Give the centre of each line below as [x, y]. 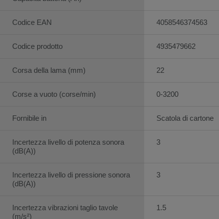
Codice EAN [32, 22]
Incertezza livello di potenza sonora [68, 142]
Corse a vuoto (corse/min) [54, 94]
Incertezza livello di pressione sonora [71, 175]
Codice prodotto [37, 46]
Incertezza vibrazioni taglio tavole [65, 207]
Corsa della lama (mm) [49, 70]
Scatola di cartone [185, 118]
